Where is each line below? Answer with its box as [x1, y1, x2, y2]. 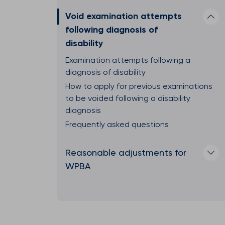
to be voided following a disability [65, 93, 190, 103]
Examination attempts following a [65, 55, 190, 65]
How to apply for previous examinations [65, 81, 212, 91]
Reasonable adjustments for [65, 147, 186, 158]
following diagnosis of [65, 24, 158, 35]
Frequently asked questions [65, 120, 169, 129]
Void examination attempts [65, 11, 182, 22]
